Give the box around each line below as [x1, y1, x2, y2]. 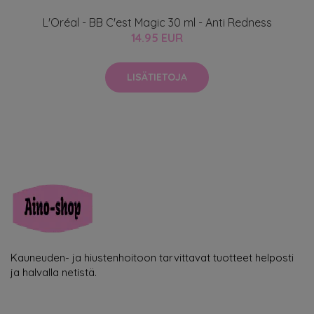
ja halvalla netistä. [11, 265, 97, 279]
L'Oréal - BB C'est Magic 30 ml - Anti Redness [42, 15, 272, 29]
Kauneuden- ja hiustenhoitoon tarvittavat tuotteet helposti [11, 250, 294, 264]
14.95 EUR [131, 30, 183, 45]
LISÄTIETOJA [127, 70, 187, 83]
